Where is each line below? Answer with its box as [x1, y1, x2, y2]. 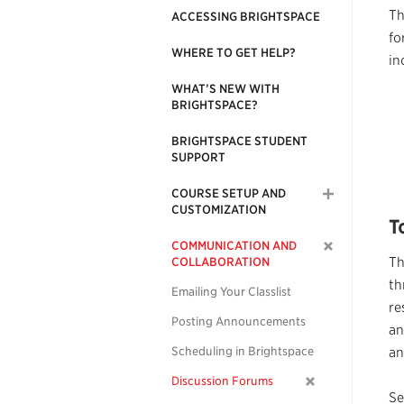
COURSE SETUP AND [171, 187, 286, 200]
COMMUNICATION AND [171, 239, 297, 252]
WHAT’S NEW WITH [171, 82, 280, 96]
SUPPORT [171, 151, 225, 164]
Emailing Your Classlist [171, 285, 291, 298]
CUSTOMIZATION [171, 203, 266, 216]
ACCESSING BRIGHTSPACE [171, 10, 320, 23]
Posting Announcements [171, 315, 306, 328]
